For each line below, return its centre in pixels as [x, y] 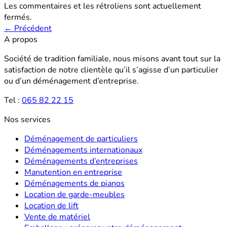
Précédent [32, 28]
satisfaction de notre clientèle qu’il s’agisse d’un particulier [111, 70]
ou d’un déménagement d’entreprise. [71, 81]
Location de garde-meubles [74, 194]
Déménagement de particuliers [81, 139]
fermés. [18, 17]
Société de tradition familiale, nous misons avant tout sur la [112, 59]
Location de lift [51, 205]
